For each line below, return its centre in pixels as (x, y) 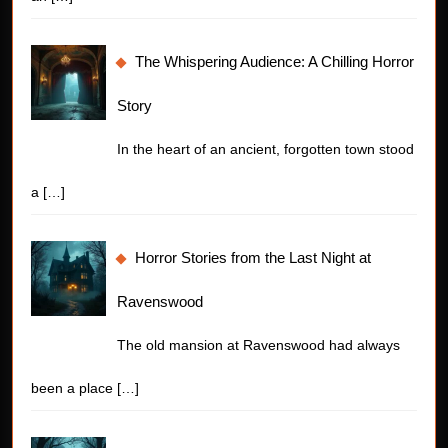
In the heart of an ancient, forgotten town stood (266, 149)
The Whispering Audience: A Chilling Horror (275, 61)
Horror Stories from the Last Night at (253, 257)
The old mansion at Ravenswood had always (259, 345)
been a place (74, 388)
